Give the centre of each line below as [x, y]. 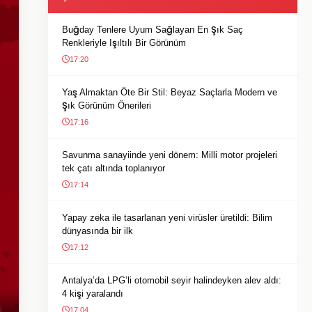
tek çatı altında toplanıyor [114, 168]
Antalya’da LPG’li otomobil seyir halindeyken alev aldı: [172, 280]
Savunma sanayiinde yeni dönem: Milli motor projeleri [170, 155]
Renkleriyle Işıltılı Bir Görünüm [124, 43]
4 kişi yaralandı [93, 294]
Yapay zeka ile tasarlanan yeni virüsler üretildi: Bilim [167, 218]
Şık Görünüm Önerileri [107, 106]
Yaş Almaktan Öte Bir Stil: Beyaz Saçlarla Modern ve [170, 92]
